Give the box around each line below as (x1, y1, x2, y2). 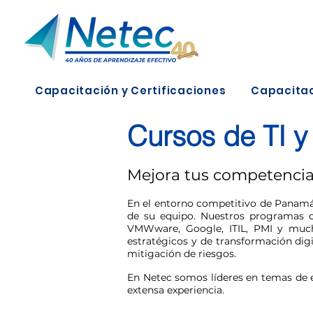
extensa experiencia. (127, 284, 224, 296)
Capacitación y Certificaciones (34, 83, 226, 98)
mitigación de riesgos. (127, 247, 236, 260)
